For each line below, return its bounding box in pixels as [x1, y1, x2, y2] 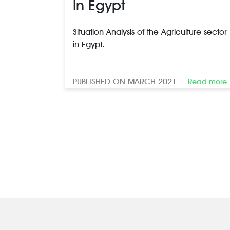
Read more [188, 76, 227, 86]
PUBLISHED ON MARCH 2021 [73, 76, 177, 86]
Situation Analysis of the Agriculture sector [73, 27, 227, 37]
